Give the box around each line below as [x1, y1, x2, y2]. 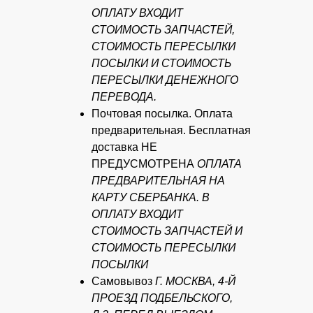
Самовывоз [92, 275, 155, 288]
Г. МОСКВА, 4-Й [155, 275, 235, 288]
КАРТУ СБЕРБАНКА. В [92, 191, 210, 204]
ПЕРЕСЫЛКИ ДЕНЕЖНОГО [92, 74, 238, 87]
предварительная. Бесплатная [92, 124, 251, 137]
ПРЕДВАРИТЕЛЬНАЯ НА [92, 175, 225, 187]
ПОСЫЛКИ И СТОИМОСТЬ [92, 57, 231, 70]
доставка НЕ [92, 141, 157, 154]
